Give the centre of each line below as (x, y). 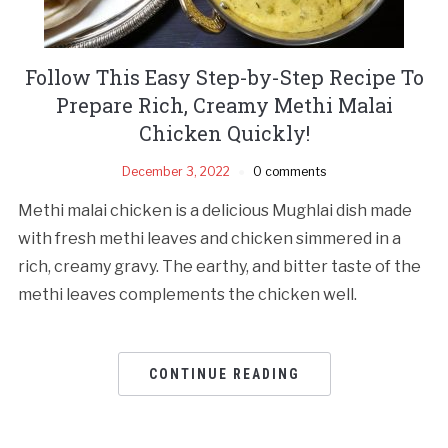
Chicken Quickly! (224, 132)
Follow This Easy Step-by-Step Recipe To (224, 76)
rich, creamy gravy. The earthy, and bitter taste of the (219, 266)
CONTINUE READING (224, 373)
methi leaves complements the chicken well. (187, 294)
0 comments (289, 171)
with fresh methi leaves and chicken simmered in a (209, 238)
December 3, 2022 (176, 171)
